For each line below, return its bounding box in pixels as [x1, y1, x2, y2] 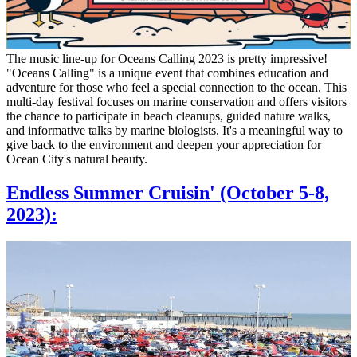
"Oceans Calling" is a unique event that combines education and [6, 65, 328, 80]
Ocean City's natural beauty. [6, 151, 147, 166]
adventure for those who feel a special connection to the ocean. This [6, 80, 347, 94]
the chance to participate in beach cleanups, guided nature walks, [6, 108, 331, 123]
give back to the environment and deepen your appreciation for [6, 137, 321, 151]
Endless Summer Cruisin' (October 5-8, [6, 182, 329, 203]
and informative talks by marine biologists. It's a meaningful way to [6, 123, 343, 137]
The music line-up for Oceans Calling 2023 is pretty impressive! [6, 51, 328, 65]
